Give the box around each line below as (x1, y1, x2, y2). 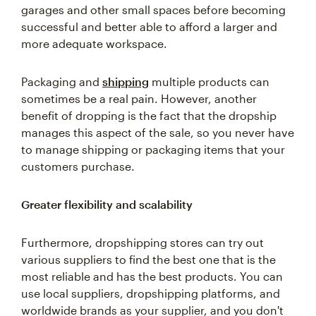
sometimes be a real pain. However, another (21, 92, 257, 105)
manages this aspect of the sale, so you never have (21, 126, 294, 139)
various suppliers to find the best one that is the (21, 253, 276, 266)
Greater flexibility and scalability (21, 197, 193, 211)
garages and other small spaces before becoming (21, 3, 286, 16)
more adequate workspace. (21, 37, 167, 50)
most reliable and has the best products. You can (21, 269, 283, 283)
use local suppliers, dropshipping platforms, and (21, 286, 280, 300)
